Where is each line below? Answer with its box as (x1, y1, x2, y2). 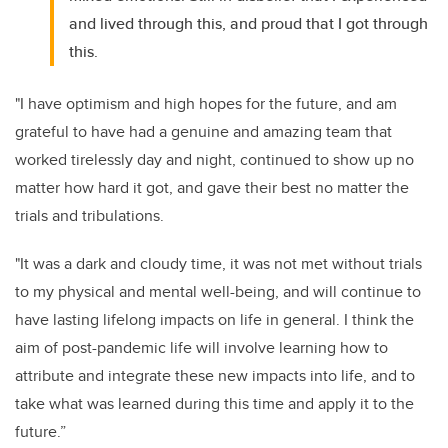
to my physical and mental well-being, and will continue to (15, 279, 421, 303)
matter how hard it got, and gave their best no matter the (15, 175, 409, 199)
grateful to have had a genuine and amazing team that (15, 119, 392, 143)
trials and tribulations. (15, 203, 172, 227)
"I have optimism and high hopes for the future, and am (15, 91, 397, 115)
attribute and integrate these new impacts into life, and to (15, 363, 415, 387)
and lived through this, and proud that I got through (69, 11, 429, 35)
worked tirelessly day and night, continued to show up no (15, 147, 414, 171)
